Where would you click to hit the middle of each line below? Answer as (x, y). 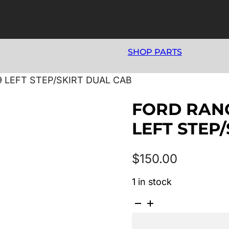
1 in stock (152, 181)
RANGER (150, 216)
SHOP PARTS (155, 52)
